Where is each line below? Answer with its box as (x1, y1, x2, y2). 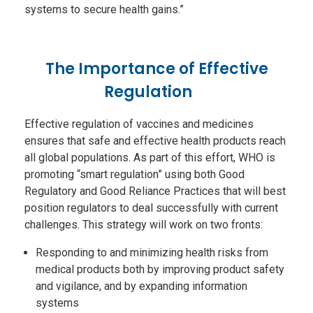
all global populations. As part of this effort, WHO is (24, 151, 275, 165)
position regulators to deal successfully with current (24, 201, 278, 215)
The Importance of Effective (45, 58, 268, 80)
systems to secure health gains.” (24, 3, 184, 17)
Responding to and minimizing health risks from (36, 246, 268, 260)
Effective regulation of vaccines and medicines (24, 117, 254, 131)
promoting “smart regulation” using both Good (24, 168, 245, 182)
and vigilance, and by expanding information (36, 279, 247, 293)
